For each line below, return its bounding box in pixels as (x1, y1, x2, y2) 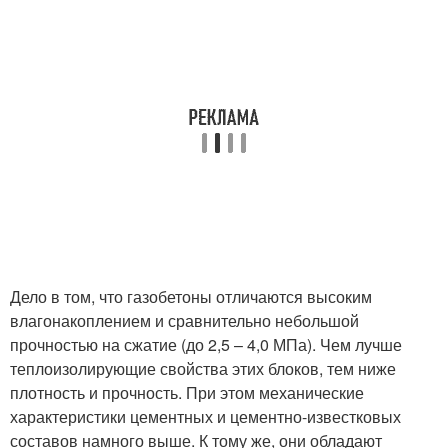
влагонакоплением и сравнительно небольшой (10, 309, 359, 332)
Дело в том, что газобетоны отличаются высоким (10, 285, 372, 308)
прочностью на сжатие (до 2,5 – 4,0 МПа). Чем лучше (10, 333, 402, 356)
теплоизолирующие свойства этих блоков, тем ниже (10, 357, 396, 380)
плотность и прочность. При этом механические (10, 381, 364, 404)
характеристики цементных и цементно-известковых (10, 405, 401, 428)
